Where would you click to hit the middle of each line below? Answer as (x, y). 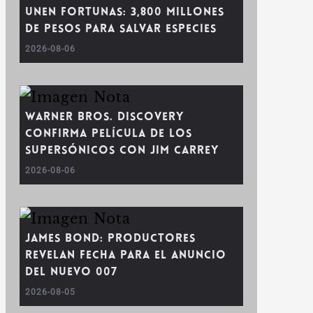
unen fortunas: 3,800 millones (125, 13)
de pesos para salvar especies (121, 29)
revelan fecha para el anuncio (126, 256)
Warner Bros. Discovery (104, 117)
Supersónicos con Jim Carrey (122, 151)
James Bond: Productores (110, 239)
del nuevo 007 (71, 272)
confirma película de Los (109, 134)
